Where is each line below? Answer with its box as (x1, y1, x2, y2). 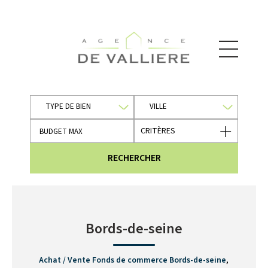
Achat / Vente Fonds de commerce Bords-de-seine (39, 254, 226, 266)
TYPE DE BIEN (45, 101, 91, 112)
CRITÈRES (141, 124, 175, 137)
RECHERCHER (107, 151, 161, 165)
